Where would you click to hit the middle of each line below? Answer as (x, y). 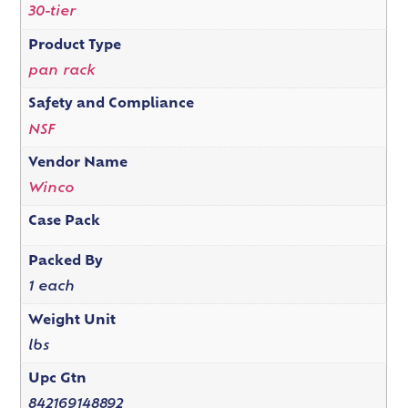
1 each (51, 288)
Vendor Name (77, 163)
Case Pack (64, 222)
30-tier (51, 13)
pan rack (61, 71)
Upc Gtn (57, 380)
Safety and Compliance (111, 105)
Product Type (74, 46)
